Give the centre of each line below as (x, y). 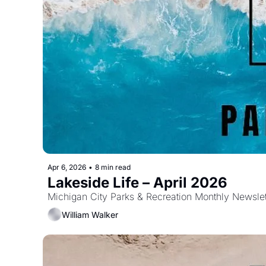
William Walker (90, 214)
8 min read (113, 167)
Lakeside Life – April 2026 (137, 183)
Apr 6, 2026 (67, 167)
